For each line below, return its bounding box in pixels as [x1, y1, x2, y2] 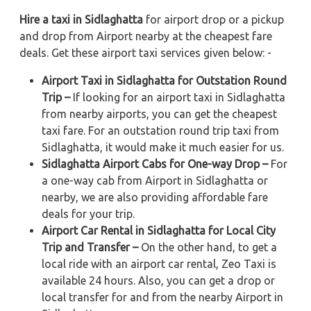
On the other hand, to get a [138, 240, 277, 253]
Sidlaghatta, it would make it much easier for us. [42, 140, 284, 153]
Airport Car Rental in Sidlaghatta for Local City [42, 224, 276, 237]
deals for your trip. [42, 207, 135, 220]
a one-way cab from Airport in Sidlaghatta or [42, 174, 268, 187]
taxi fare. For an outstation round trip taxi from [42, 124, 279, 137]
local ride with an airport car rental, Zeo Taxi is [42, 257, 276, 270]
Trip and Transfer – [42, 240, 138, 253]
